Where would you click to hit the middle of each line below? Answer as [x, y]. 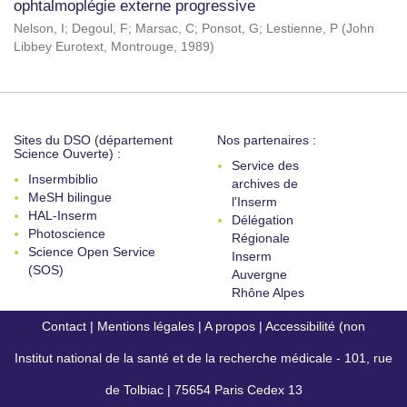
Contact [64, 326]
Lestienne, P [302, 29]
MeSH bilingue [70, 197]
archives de [265, 184]
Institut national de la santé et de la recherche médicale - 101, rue [203, 358]
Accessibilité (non [315, 326]
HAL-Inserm [63, 215]
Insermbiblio [63, 179]
